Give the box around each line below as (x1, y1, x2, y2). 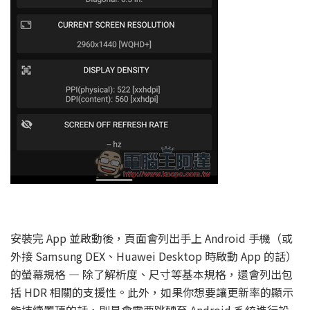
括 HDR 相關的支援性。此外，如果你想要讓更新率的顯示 (10, 283, 293, 300)
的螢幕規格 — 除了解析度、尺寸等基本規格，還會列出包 (10, 265, 293, 282)
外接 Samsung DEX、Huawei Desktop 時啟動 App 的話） (10, 247, 297, 264)
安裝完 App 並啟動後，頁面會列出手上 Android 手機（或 (10, 229, 293, 246)
